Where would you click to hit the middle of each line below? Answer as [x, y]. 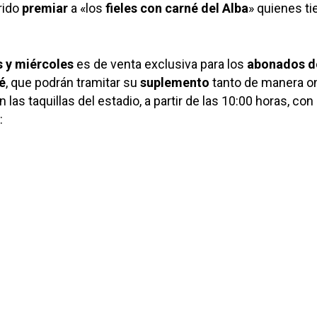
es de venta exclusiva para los [160, 64]
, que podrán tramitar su [73, 83]
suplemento [175, 83]
